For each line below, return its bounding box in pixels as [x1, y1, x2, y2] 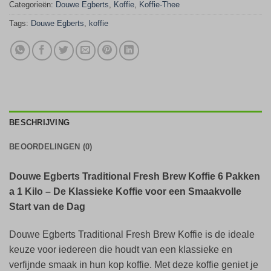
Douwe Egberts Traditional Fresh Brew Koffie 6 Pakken [9, 171, 260, 182]
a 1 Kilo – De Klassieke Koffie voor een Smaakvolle [9, 186, 241, 197]
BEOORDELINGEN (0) [9, 142, 93, 152]
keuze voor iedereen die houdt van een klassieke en [9, 244, 232, 255]
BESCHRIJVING [9, 118, 70, 128]
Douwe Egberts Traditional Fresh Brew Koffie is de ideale [9, 229, 255, 240]
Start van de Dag [9, 201, 85, 212]
